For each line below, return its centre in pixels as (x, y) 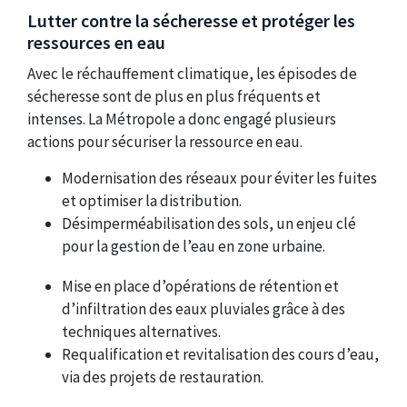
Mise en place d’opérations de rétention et (201, 287)
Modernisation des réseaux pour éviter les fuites (220, 178)
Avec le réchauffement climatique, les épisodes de (192, 74)
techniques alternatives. (142, 332)
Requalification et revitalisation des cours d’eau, (221, 355)
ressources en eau (96, 43)
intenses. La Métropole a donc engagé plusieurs (182, 119)
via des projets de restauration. (163, 377)
